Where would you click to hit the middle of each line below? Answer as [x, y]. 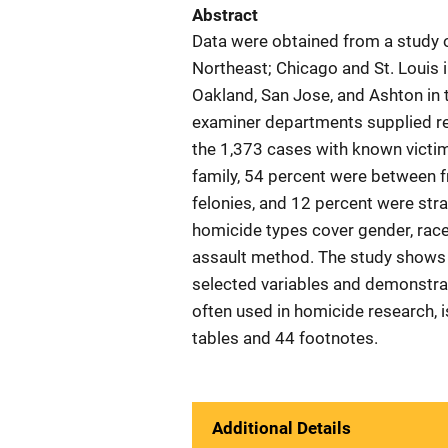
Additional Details [281, 428]
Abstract [225, 15]
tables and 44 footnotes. [285, 338]
